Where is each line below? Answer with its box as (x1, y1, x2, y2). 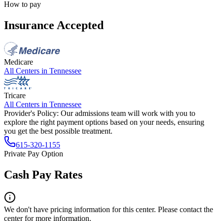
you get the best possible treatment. (4, 126, 112, 135)
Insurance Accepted (4, 18, 104, 32)
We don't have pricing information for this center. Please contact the (4, 205, 213, 214)
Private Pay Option (4, 149, 63, 158)
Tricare (4, 91, 26, 100)
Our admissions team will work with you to (61, 109, 195, 117)
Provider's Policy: (4, 109, 59, 117)
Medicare (4, 57, 33, 66)
